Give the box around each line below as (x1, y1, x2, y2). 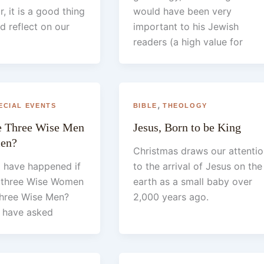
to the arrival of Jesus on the (133, 160, 262, 172)
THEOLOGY (162, 101, 208, 109)
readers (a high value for (133, 35, 243, 48)
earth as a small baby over (133, 175, 252, 187)
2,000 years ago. (133, 190, 209, 203)
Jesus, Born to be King (133, 120, 241, 134)
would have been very (133, 5, 232, 17)
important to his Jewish (133, 20, 239, 32)
